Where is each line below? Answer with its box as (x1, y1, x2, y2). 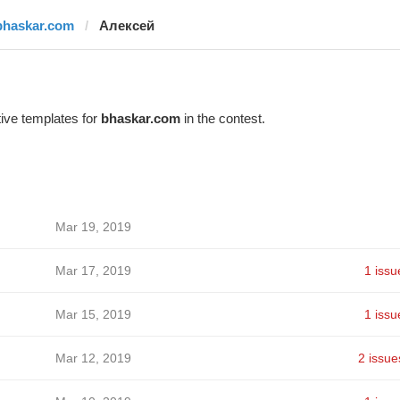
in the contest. (179, 111, 265, 126)
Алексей (98, 18, 154, 33)
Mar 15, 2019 (54, 307, 131, 321)
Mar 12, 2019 (54, 351, 131, 365)
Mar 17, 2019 (54, 263, 131, 278)
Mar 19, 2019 (54, 220, 131, 234)
